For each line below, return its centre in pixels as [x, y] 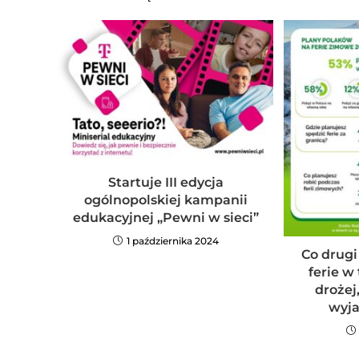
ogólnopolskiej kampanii [165, 200]
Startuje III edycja [165, 182]
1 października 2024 [172, 240]
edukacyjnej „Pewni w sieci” [165, 217]
